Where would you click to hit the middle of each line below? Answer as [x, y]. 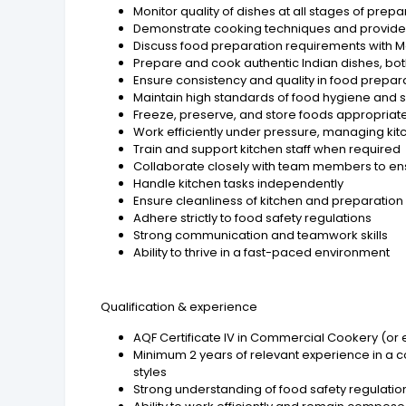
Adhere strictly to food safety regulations [253, 217]
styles [150, 372]
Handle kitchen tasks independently [239, 183]
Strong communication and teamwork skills [261, 235]
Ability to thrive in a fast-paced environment [262, 252]
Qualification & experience [179, 306]
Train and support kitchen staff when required [267, 149]
